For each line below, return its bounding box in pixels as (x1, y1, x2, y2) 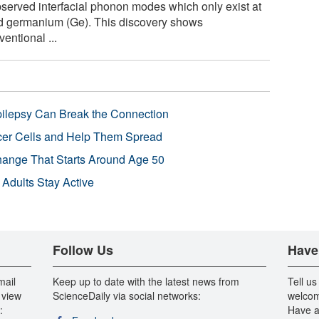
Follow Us (52, 240, 113, 259)
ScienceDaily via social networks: (52, 288, 201, 303)
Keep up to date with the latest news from (52, 273, 239, 288)
